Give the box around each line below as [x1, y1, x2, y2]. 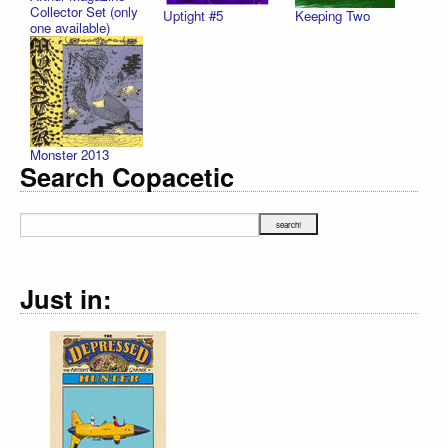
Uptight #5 [162, 6, 223, 26]
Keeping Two [295, 6, 371, 26]
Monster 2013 [30, 145, 109, 165]
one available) [30, 18, 110, 38]
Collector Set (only [30, 2, 138, 22]
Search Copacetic [20, 158, 234, 196]
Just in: [20, 279, 112, 317]
